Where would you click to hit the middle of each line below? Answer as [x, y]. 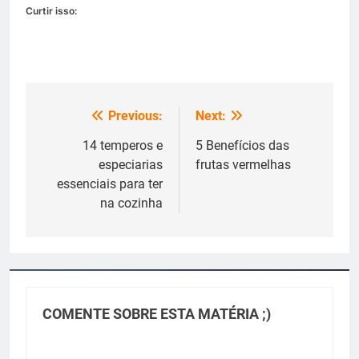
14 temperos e [123, 145]
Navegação [90, 120]
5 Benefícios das [242, 145]
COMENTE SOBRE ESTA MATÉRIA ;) [157, 314]
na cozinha [131, 203]
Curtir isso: [51, 11]
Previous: [135, 116]
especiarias [131, 165]
